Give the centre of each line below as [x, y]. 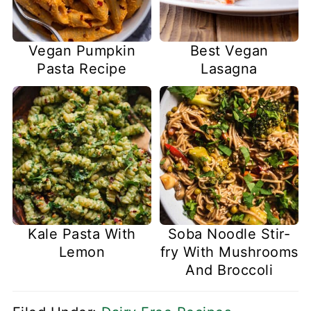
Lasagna [229, 68]
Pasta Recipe [82, 68]
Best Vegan [229, 50]
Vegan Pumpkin [82, 50]
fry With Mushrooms [229, 252]
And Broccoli [229, 270]
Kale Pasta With [82, 234]
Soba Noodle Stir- [229, 234]
